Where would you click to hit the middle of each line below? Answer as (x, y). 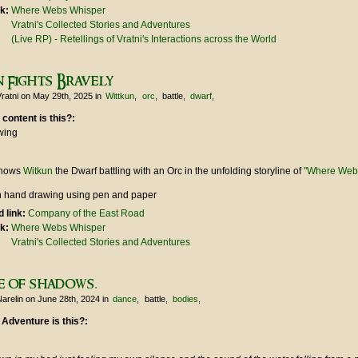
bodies (185, 299)
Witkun (38, 171)
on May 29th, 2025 (57, 96)
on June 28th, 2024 (63, 299)
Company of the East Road (86, 214)
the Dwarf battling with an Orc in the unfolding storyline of (178, 171)
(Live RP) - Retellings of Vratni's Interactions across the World (144, 40)
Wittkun (120, 96)
